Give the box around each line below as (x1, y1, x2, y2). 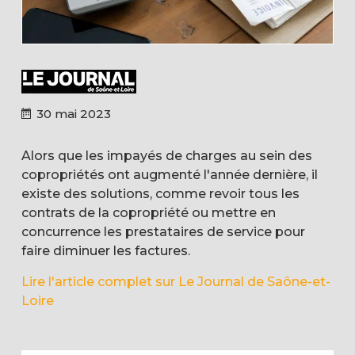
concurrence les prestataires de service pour (21, 223, 305, 239)
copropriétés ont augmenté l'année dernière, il (21, 166, 318, 182)
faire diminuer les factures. (21, 242, 190, 258)
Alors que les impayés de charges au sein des (21, 147, 312, 163)
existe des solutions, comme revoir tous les (21, 185, 300, 201)
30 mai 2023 (36, 105, 111, 121)
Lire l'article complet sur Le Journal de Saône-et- (21, 273, 330, 289)
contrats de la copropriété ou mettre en (21, 204, 276, 220)
